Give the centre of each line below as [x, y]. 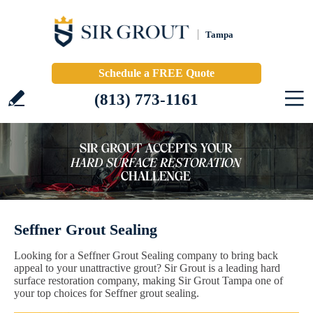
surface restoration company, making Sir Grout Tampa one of [148, 281]
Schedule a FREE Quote [156, 73]
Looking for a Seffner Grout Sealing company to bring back [146, 255]
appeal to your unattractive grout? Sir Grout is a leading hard [147, 268]
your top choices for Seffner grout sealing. [107, 293]
